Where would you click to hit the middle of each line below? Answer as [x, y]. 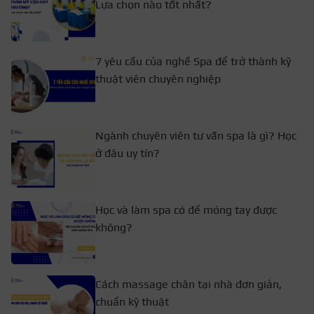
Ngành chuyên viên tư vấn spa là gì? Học [196, 136]
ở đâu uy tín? [128, 153]
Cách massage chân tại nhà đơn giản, [189, 285]
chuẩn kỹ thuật [132, 302]
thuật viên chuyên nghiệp [158, 79]
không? [114, 228]
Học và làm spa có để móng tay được [186, 210]
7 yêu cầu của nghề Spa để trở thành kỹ [193, 62]
